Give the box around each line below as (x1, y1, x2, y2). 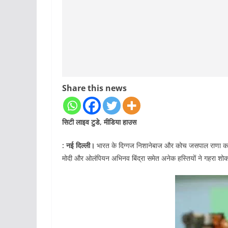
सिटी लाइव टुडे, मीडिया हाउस (62, 117, 136, 127)
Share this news (62, 82, 127, 94)
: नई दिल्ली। (62, 140, 95, 151)
